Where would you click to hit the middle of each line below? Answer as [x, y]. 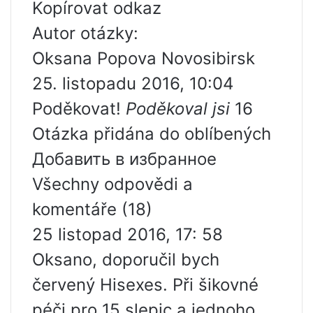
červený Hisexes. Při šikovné [145, 285]
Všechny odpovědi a [112, 184]
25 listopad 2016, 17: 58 [128, 234]
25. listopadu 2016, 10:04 [133, 83]
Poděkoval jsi [178, 109]
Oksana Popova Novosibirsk [144, 58]
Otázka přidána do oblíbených [152, 134]
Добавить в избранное [124, 159]
